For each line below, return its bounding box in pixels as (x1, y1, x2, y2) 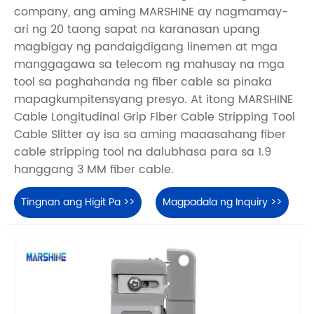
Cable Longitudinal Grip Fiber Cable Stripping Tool (14, 108, 295, 127)
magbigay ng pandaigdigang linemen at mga (14, 38, 278, 57)
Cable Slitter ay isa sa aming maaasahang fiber (14, 125, 286, 144)
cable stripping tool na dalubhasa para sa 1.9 (14, 143, 271, 162)
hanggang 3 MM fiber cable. (14, 161, 174, 179)
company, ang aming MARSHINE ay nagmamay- (14, 3, 288, 22)
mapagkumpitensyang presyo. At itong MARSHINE (14, 90, 293, 109)
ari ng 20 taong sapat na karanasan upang (14, 20, 260, 39)
